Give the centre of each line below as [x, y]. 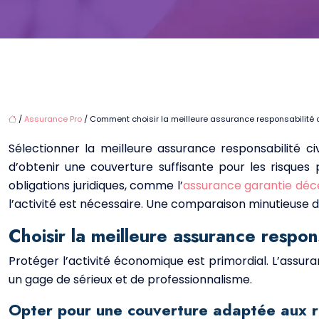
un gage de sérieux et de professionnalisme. [130, 280]
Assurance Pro [53, 119]
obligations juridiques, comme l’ [96, 186]
